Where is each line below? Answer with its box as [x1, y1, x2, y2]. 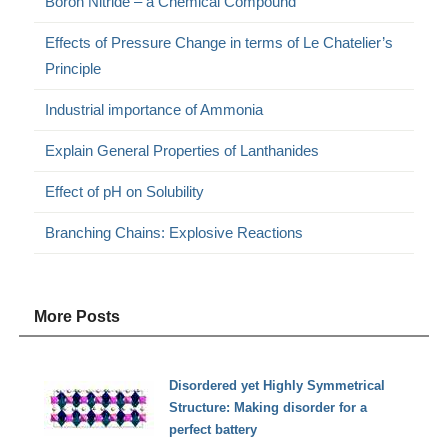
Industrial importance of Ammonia [45, 100, 264, 118]
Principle [45, 59, 102, 77]
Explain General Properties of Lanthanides [45, 141, 320, 159]
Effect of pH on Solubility [45, 182, 205, 200]
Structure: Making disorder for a [169, 400, 368, 416]
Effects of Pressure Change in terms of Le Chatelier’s [45, 33, 394, 51]
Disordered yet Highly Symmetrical [169, 378, 386, 394]
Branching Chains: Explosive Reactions [45, 223, 304, 241]
